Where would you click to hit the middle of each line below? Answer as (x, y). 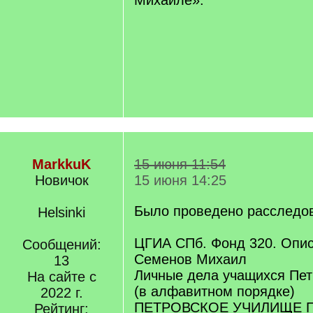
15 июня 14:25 (180, 180)
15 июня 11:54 (180, 164)
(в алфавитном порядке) (214, 291)
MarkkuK (61, 164)
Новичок (61, 180)
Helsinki (61, 212)
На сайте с (61, 277)
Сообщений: (61, 245)
